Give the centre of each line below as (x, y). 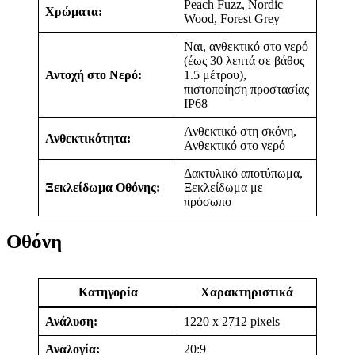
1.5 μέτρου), (215, 75)
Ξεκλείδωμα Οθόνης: (103, 187)
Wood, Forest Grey (232, 19)
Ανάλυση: (71, 321)
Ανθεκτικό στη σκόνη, (240, 131)
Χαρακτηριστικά (247, 292)
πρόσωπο (208, 202)
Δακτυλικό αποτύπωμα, (243, 173)
